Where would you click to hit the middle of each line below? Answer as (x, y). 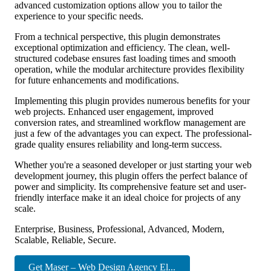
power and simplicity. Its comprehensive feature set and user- (130, 186)
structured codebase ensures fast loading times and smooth (125, 58)
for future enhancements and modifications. (97, 80)
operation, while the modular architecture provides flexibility (129, 69)
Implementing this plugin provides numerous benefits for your (132, 100)
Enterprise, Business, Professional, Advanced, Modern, (119, 229)
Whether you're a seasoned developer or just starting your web (133, 165)
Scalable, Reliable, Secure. (65, 240)
